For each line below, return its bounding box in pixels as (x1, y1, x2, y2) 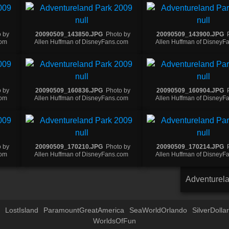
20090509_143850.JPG (35, 30, 103, 38)
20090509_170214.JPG (156, 143, 224, 150)
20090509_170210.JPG (35, 143, 103, 150)
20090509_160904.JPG (156, 86, 224, 94)
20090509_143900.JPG (156, 30, 224, 38)
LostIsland (5, 206, 38, 214)
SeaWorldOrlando (129, 206, 187, 214)
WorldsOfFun (93, 217, 136, 225)
